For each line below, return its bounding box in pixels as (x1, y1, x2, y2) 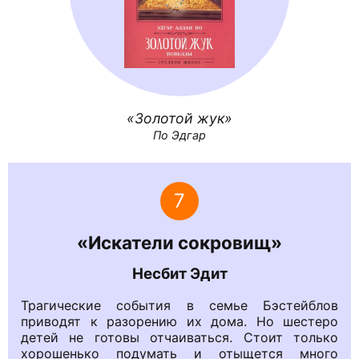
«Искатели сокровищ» (77, 232, 282, 254)
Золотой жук (135, 109, 224, 127)
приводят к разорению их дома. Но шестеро (21, 313, 338, 329)
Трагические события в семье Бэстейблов (21, 296, 338, 313)
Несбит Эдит (131, 264, 228, 284)
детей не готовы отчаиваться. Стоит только (21, 329, 338, 345)
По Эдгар (153, 127, 206, 142)
